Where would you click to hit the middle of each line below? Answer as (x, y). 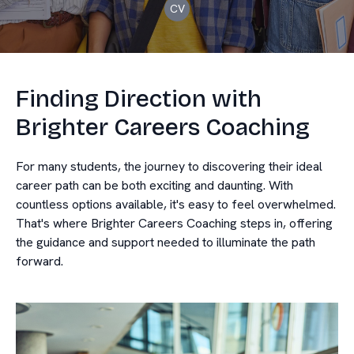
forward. (40, 261)
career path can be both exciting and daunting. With (154, 185)
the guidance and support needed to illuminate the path (166, 242)
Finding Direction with (139, 99)
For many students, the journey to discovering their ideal (169, 166)
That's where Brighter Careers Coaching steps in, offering (174, 223)
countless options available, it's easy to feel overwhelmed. (176, 204)
